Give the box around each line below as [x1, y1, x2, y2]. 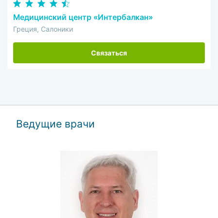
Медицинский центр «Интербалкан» [13, 12, 153, 22]
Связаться [91, 49, 127, 57]
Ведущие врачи [16, 117, 95, 130]
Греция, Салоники [13, 25, 73, 34]
